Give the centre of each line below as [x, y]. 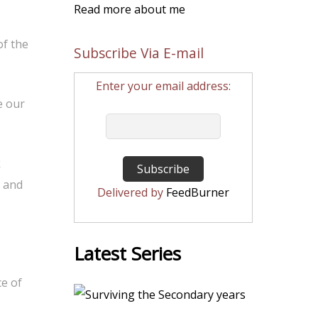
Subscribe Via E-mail [139, 53]
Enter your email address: [163, 86]
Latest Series [127, 253]
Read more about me [130, 9]
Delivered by [132, 192]
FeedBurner [198, 192]
